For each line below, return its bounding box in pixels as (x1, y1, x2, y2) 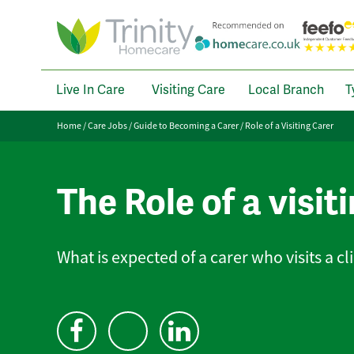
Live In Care (55, 81, 125, 98)
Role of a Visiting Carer (245, 119, 333, 132)
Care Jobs (88, 119, 127, 132)
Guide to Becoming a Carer (134, 119, 239, 132)
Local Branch (248, 81, 324, 98)
